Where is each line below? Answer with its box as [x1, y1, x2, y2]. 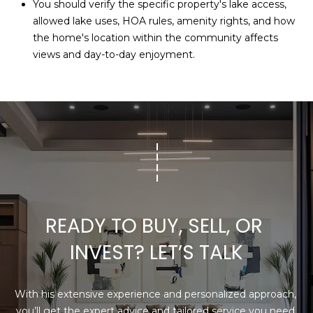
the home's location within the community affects [32, 31, 278, 45]
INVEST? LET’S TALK [70, 239, 243, 267]
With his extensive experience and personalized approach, [14, 288, 296, 301]
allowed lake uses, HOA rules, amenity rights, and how [32, 15, 295, 28]
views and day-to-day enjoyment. [32, 48, 195, 61]
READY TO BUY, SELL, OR [45, 212, 263, 240]
